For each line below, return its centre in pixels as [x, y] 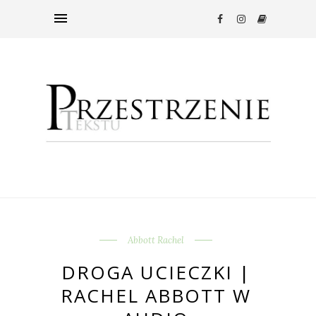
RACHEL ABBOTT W [156, 296]
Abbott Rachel [156, 241]
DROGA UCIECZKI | [156, 273]
